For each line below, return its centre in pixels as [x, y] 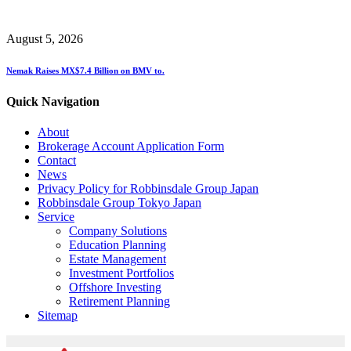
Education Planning [118, 244]
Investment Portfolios [121, 273]
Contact [57, 160]
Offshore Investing [115, 287]
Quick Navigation [53, 101]
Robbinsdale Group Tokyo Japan [119, 202]
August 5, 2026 [45, 38]
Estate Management [118, 259]
